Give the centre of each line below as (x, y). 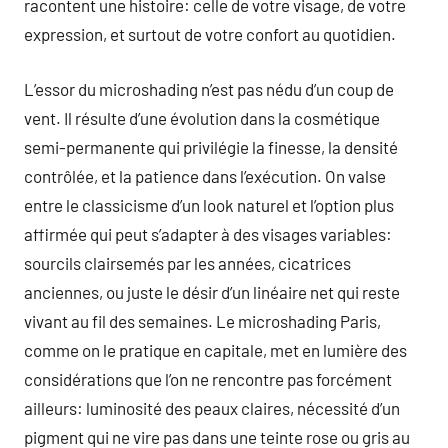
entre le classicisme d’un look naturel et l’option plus (209, 204)
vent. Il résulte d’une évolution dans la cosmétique (202, 117)
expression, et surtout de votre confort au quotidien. (210, 34)
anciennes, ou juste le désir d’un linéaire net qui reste (212, 291)
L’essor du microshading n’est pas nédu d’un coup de (209, 88)
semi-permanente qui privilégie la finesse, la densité (211, 146)
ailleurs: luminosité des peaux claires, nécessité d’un (212, 407)
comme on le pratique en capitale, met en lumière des (215, 349)
